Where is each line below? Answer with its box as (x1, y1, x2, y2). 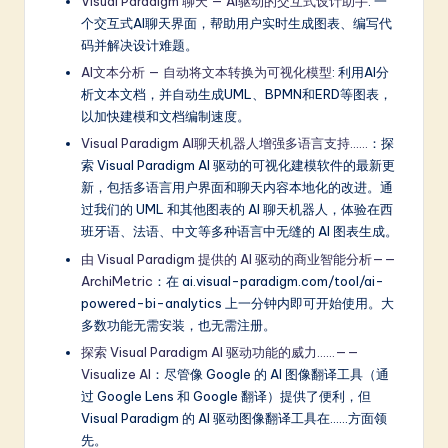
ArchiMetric (81, 272, 153, 289)
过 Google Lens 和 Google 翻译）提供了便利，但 (81, 387, 371, 404)
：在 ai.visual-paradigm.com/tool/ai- (153, 272, 384, 289)
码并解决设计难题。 (81, 37, 198, 54)
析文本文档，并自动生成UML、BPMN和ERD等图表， (81, 86, 392, 103)
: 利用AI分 (332, 64, 389, 81)
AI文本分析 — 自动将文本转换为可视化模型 (81, 64, 332, 81)
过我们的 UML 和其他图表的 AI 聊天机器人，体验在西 (81, 201, 393, 218)
